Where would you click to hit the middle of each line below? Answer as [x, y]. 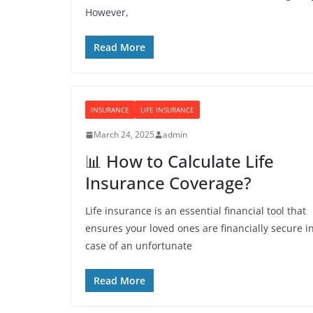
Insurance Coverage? [168, 183]
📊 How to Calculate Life [180, 161]
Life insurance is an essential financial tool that [196, 211]
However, [107, 12]
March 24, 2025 [124, 134]
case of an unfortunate [139, 246]
